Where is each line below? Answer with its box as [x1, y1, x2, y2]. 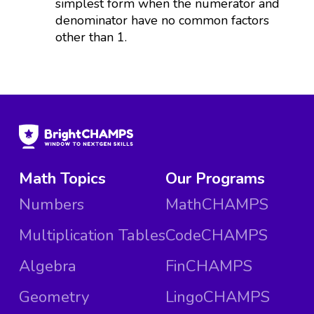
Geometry [18, 286, 90, 308]
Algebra [18, 255, 76, 278]
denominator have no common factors [55, 11, 270, 29]
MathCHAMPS [165, 193, 268, 216]
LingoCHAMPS [165, 286, 270, 308]
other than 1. [55, 28, 128, 46]
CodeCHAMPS [165, 224, 268, 247]
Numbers [18, 193, 84, 216]
